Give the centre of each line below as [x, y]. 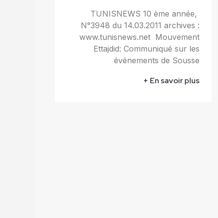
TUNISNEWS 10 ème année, [145, 13]
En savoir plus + [175, 80]
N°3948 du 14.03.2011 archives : [140, 25]
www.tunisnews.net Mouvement [140, 37]
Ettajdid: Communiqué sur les [147, 48]
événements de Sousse [157, 60]
